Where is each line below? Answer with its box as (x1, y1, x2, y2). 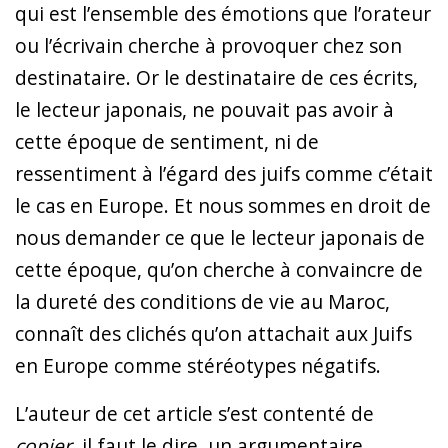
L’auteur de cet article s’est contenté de (15, 399, 374, 427)
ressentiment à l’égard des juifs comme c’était (15, 159, 433, 187)
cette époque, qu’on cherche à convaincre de (15, 255, 423, 283)
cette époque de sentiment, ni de (15, 127, 319, 155)
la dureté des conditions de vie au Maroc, (15, 287, 390, 315)
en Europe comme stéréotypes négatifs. (15, 351, 381, 379)
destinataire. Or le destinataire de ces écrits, (15, 63, 418, 91)
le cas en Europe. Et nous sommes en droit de (15, 191, 431, 219)
